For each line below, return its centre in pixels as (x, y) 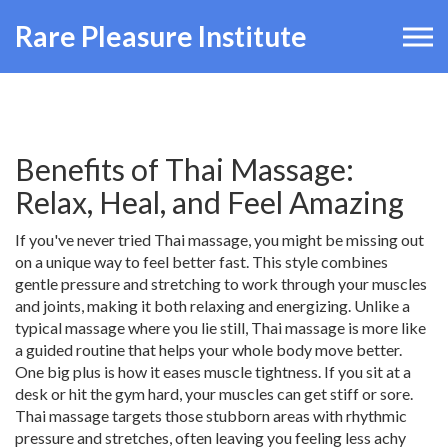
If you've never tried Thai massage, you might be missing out (219, 239)
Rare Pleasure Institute (161, 36)
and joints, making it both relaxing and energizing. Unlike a (212, 305)
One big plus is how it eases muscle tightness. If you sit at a (213, 371)
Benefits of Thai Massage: (184, 169)
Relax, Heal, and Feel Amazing (209, 202)
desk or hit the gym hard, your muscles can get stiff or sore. (214, 393)
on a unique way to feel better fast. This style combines (201, 261)
